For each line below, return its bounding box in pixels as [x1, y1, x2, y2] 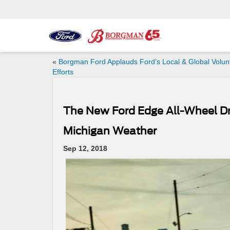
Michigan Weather [63, 125, 157, 137]
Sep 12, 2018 [63, 144, 107, 152]
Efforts [52, 68, 73, 76]
